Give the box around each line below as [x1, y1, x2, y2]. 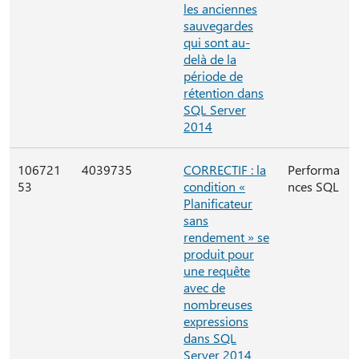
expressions [184, 313, 248, 329]
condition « [184, 178, 245, 195]
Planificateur [184, 195, 252, 212]
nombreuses [184, 296, 252, 313]
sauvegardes [184, 17, 253, 34]
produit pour [184, 245, 254, 262]
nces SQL [288, 178, 339, 195]
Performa [288, 161, 340, 178]
